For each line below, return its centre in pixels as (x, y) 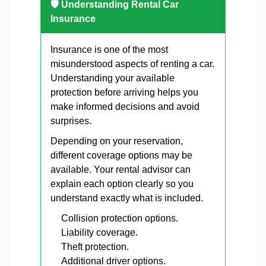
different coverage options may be (121, 156)
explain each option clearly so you (122, 184)
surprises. (71, 121)
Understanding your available (113, 78)
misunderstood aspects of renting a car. (132, 64)
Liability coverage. (99, 233)
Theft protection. (95, 247)
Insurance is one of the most (109, 50)
